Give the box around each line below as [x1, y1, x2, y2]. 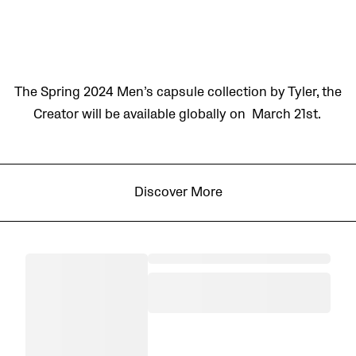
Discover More [133, 184, 222, 200]
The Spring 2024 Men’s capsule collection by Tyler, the [14, 83, 342, 100]
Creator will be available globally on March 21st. [33, 106, 323, 122]
